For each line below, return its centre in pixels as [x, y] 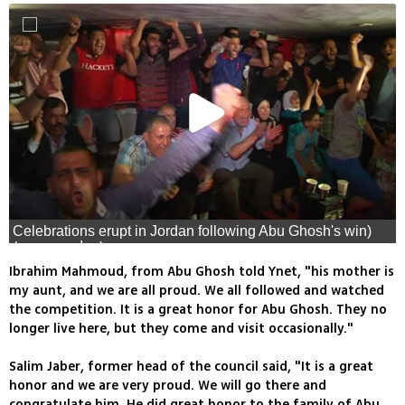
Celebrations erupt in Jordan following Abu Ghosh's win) [192, 231]
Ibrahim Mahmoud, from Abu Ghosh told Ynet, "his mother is [202, 272]
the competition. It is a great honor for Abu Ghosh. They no [198, 310]
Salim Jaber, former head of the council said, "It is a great [191, 367]
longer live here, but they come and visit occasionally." [181, 329]
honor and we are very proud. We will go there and [168, 386]
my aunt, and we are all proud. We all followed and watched [197, 291]
